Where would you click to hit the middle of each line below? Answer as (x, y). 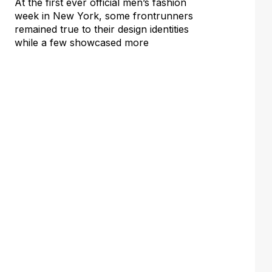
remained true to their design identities (102, 29)
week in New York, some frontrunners (104, 15)
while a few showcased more (82, 42)
